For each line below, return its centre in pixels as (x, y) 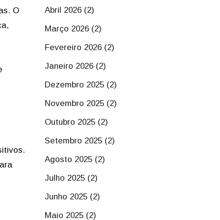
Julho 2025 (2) (71, 178)
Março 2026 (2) (73, 29)
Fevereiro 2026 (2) (80, 47)
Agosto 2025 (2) (75, 159)
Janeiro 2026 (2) (75, 66)
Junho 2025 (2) (72, 197)
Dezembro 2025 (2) (81, 85)
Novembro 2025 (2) (81, 103)
